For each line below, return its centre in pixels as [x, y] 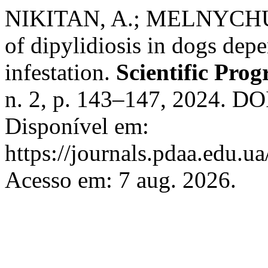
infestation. [60, 72]
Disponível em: [77, 126]
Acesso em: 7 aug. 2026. [121, 180]
